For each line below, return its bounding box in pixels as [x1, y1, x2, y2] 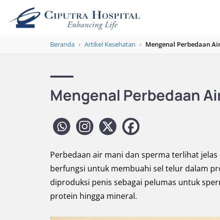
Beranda [50, 40, 75, 49]
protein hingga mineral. [50, 191, 137, 201]
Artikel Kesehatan [84, 40, 136, 49]
